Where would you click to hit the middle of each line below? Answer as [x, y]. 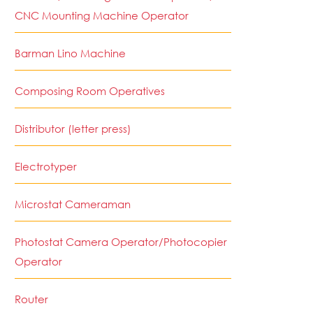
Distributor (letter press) [73, 129]
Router [31, 299]
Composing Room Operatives [90, 91]
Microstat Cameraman [73, 204]
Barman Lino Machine [70, 53]
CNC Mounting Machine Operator [102, 16]
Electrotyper [46, 167]
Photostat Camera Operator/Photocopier [121, 242]
